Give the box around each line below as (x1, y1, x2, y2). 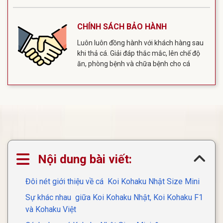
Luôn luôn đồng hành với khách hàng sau (77, 39, 204, 47)
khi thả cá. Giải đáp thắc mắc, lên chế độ (77, 49, 200, 58)
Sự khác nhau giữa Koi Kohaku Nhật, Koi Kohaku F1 (25, 193, 203, 202)
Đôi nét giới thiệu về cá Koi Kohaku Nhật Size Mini (25, 177, 200, 186)
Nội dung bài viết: (38, 152, 132, 166)
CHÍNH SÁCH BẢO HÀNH (77, 22, 167, 32)
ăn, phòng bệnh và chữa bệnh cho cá (77, 60, 190, 68)
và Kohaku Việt (25, 205, 76, 214)
